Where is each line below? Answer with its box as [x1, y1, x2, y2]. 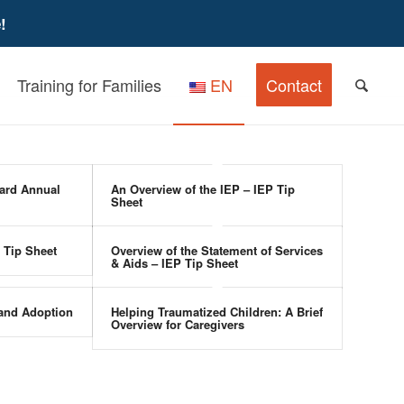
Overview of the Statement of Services [110, 242, 323, 259]
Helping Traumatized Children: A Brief [110, 303, 323, 320]
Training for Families [17, 73, 162, 96]
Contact [266, 73, 323, 96]
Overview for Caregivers [110, 316, 244, 333]
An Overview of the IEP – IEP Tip [110, 180, 295, 197]
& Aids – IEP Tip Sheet [110, 254, 238, 271]
